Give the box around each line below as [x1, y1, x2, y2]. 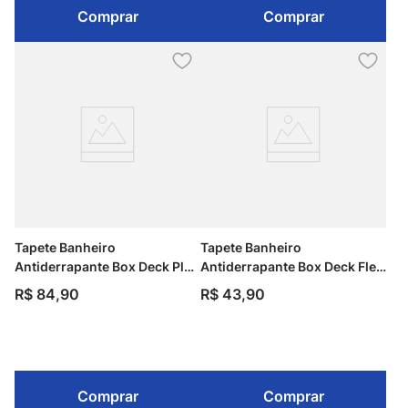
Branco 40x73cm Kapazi [15, 278, 166, 293]
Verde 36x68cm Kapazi [200, 278, 344, 293]
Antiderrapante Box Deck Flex [200, 259, 383, 274]
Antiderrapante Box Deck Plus [15, 259, 199, 274]
